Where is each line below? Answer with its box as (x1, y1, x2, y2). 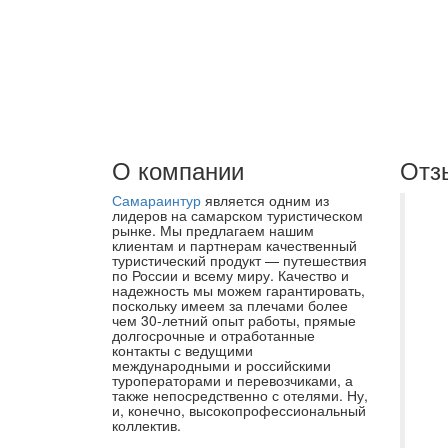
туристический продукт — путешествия (112, 250, 367, 270)
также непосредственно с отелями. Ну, (112, 385, 368, 405)
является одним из (201, 190, 329, 210)
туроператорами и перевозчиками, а (112, 370, 353, 390)
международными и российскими (112, 355, 331, 375)
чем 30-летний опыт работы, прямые (112, 310, 356, 330)
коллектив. (112, 415, 181, 435)
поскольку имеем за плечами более (112, 295, 348, 315)
